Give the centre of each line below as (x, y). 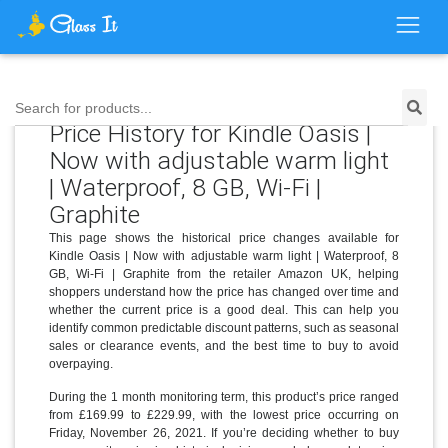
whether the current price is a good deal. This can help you (224, 309)
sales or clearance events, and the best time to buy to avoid (224, 345)
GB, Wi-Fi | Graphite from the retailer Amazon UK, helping (224, 273)
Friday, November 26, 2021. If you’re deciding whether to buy (224, 432)
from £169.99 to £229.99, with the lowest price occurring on (224, 414)
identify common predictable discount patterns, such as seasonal (224, 327)
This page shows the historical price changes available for (224, 237)
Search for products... (83, 109)
